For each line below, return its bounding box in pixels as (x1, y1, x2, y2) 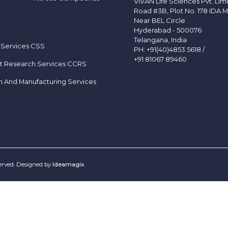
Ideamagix (52, 161, 84, 168)
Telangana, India (134, 36, 187, 44)
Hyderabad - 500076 (134, 26, 202, 34)
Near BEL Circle (134, 16, 185, 24)
